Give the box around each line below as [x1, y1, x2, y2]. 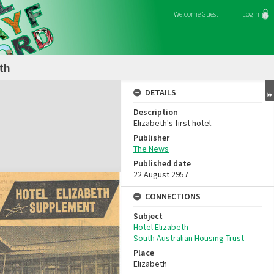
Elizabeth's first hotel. [133, 117, 213, 128]
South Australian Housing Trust [133, 232, 244, 243]
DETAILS [145, 87, 176, 98]
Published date [133, 158, 191, 169]
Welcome [174, 9, 202, 18]
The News [133, 143, 169, 154]
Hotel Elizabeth [133, 221, 188, 232]
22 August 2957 [133, 169, 188, 180]
